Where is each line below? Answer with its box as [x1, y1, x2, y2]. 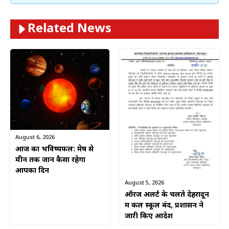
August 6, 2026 [15, 133, 55, 141]
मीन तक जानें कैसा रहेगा [15, 155, 85, 165]
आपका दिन [15, 166, 49, 176]
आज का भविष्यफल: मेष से [15, 144, 94, 154]
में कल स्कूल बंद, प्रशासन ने [125, 200, 203, 211]
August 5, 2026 [125, 179, 164, 187]
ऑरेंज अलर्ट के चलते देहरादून [125, 190, 209, 200]
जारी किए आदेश [125, 211, 173, 221]
